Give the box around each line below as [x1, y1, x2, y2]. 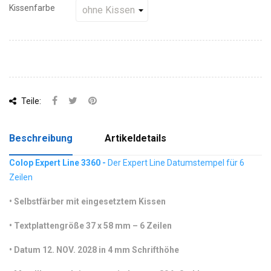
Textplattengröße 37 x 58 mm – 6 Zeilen [14, 221, 172, 230]
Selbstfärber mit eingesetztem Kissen [14, 197, 166, 206]
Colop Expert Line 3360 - [9, 158, 108, 168]
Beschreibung [9, 132, 73, 144]
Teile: [19, 96, 41, 106]
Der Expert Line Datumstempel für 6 [108, 158, 244, 168]
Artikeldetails [105, 132, 167, 144]
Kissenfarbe [9, 3, 55, 13]
